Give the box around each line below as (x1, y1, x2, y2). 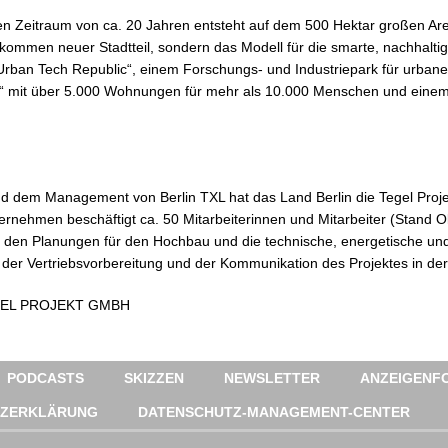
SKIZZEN (124, 369, 184, 386)
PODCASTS (7, 369, 84, 386)
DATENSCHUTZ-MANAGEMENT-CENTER (138, 403, 410, 420)
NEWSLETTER (224, 369, 320, 386)
